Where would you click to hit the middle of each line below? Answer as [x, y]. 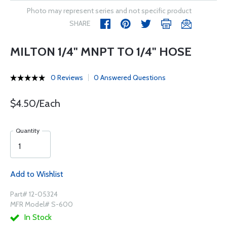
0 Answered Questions [130, 78]
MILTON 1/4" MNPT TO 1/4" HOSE [101, 51]
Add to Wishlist [37, 174]
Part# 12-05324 [34, 194]
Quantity [28, 130]
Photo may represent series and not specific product [109, 11]
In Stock [37, 217]
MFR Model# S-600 [42, 204]
